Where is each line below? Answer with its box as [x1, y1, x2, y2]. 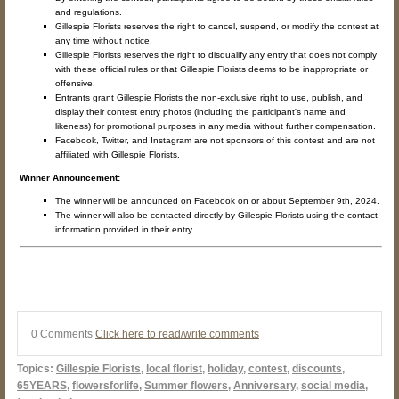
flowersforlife [72, 379, 139, 392]
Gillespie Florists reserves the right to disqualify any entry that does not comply [55, 50, 377, 61]
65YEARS [17, 379, 67, 392]
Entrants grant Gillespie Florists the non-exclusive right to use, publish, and [55, 93, 362, 103]
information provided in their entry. [55, 224, 194, 235]
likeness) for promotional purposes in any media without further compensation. [55, 121, 376, 132]
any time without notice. [55, 36, 152, 46]
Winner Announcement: [20, 173, 120, 183]
